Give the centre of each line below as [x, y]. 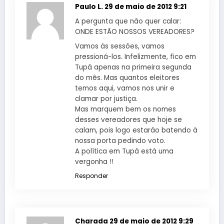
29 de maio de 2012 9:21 [145, 6]
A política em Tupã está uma [124, 151]
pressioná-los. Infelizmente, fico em [135, 56]
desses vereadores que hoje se [128, 119]
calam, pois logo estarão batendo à [136, 130]
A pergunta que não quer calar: [128, 21]
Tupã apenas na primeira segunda [133, 67]
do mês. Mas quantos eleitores [127, 77]
